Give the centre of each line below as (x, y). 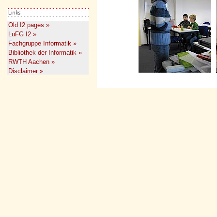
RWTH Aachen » (31, 62)
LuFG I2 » (22, 34)
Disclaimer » (26, 71)
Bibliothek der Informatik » (45, 53)
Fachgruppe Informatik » (42, 43)
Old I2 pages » (29, 25)
